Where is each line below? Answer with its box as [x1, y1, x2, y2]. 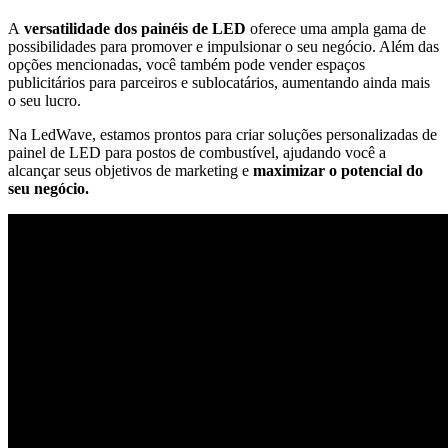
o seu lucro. [8, 92, 81, 110]
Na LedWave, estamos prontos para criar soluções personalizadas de [8, 126, 437, 144]
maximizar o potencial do [253, 162, 423, 180]
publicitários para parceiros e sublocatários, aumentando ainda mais [8, 74, 430, 92]
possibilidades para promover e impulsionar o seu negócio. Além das [8, 38, 439, 56]
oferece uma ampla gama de [246, 20, 426, 38]
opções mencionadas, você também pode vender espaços [8, 56, 365, 74]
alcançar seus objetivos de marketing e [8, 162, 253, 180]
